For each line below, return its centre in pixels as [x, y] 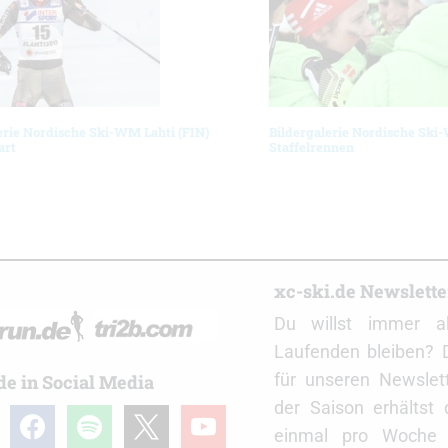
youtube [212, 418]
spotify [92, 418]
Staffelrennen [311, 146]
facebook [45, 418]
